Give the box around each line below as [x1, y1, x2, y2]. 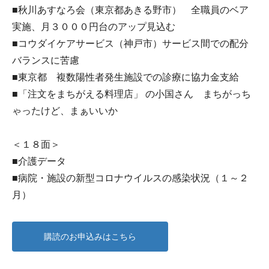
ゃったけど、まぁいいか [12, 105, 118, 116]
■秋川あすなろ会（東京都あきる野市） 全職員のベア [12, 4, 249, 15]
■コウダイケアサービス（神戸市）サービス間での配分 [12, 38, 249, 49]
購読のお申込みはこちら [44, 231, 136, 241]
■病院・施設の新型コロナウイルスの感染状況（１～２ [12, 172, 249, 183]
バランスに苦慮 [12, 55, 79, 65]
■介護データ [12, 156, 66, 166]
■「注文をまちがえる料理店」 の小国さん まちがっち [12, 88, 251, 99]
